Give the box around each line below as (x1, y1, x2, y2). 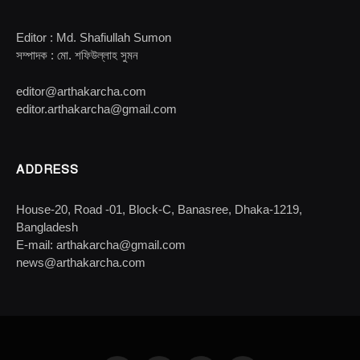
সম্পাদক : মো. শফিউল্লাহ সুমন (16, 47, 138, 62)
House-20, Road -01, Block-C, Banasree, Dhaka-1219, (16, 202, 302, 216)
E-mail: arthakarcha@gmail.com (16, 237, 186, 252)
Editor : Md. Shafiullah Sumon (16, 30, 171, 44)
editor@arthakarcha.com (16, 84, 146, 98)
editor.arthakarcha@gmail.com (16, 101, 177, 116)
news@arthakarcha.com (16, 255, 145, 269)
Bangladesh (16, 219, 78, 234)
